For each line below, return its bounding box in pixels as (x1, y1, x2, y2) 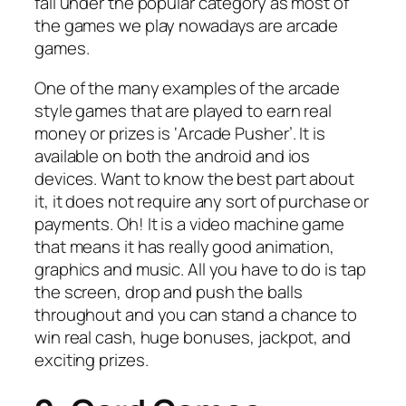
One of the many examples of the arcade (34, 75, 341, 100)
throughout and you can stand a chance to (34, 302, 357, 326)
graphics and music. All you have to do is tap (34, 256, 366, 281)
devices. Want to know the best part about (34, 166, 354, 190)
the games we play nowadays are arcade (34, 14, 339, 38)
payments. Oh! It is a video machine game (34, 211, 344, 236)
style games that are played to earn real (34, 98, 332, 122)
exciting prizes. (34, 347, 149, 372)
